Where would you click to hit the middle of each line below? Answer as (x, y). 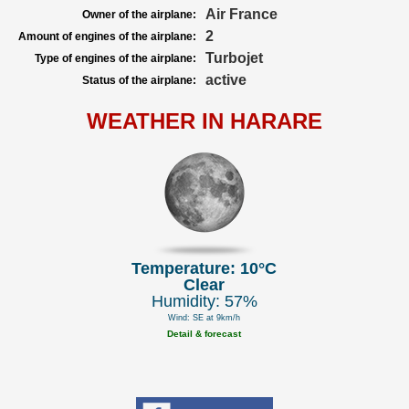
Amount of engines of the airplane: (107, 37)
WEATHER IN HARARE (204, 121)
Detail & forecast (204, 334)
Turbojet (234, 58)
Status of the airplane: (139, 80)
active (226, 80)
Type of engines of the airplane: (115, 58)
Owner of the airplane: (139, 15)
